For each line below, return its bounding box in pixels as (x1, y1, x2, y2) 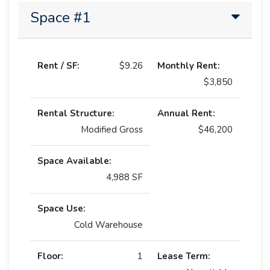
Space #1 (30, 7, 90, 27)
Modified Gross (81, 123, 143, 136)
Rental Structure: (37, 107, 115, 119)
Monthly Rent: (157, 59, 220, 72)
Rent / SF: (37, 59, 80, 72)
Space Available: (37, 154, 111, 167)
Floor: (37, 250, 63, 262)
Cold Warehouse (74, 218, 143, 231)
